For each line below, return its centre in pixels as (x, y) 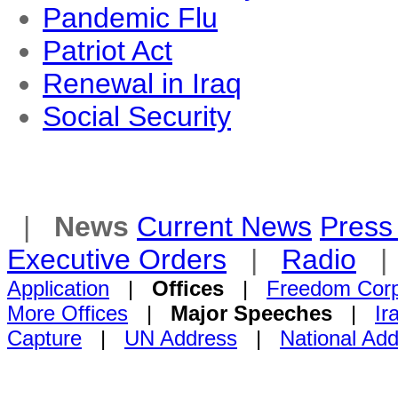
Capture (44, 338)
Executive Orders (117, 259)
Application (58, 288)
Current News (224, 227)
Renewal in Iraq (142, 84)
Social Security (137, 116)
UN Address (181, 338)
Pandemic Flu (130, 18)
